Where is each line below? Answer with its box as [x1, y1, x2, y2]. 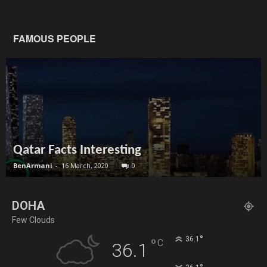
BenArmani [13, 161, 52, 170]
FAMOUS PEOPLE [13, 32, 96, 46]
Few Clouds [12, 215, 55, 225]
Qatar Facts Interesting [13, 144, 141, 158]
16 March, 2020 [61, 161, 108, 170]
